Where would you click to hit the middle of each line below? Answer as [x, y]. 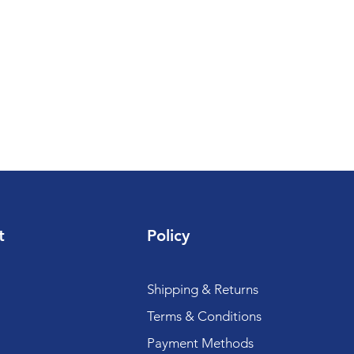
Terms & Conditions [204, 316]
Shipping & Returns [202, 289]
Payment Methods [201, 343]
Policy [168, 235]
